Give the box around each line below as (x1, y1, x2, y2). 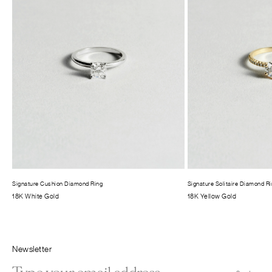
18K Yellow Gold (187, 192, 237, 200)
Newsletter (12, 244, 52, 254)
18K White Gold (12, 192, 59, 200)
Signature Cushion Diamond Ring (12, 180, 103, 188)
